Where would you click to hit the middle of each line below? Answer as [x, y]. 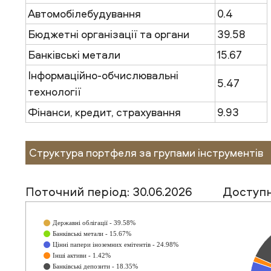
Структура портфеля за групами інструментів [146, 153]
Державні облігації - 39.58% [94, 223]
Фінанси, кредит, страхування [104, 112]
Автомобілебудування [84, 14]
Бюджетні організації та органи [109, 34]
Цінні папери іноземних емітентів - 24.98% [116, 245]
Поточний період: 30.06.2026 [109, 191]
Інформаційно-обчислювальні [103, 75]
